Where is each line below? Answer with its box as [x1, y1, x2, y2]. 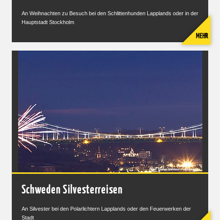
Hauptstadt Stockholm [21, 19, 74, 25]
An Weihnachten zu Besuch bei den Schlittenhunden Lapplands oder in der [21, 10, 198, 16]
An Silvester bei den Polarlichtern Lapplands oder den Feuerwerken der [21, 206, 191, 212]
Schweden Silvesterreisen [21, 185, 123, 196]
